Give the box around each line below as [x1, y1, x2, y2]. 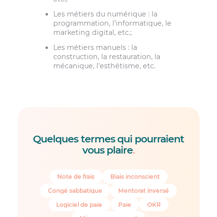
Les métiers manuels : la [53, 43, 137, 52]
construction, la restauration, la [53, 52, 160, 62]
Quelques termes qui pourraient [32, 132, 185, 145]
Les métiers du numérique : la [53, 9, 157, 18]
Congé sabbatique [48, 186, 103, 194]
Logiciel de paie [56, 201, 103, 208]
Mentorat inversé [118, 186, 169, 194]
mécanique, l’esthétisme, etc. [53, 62, 155, 71]
